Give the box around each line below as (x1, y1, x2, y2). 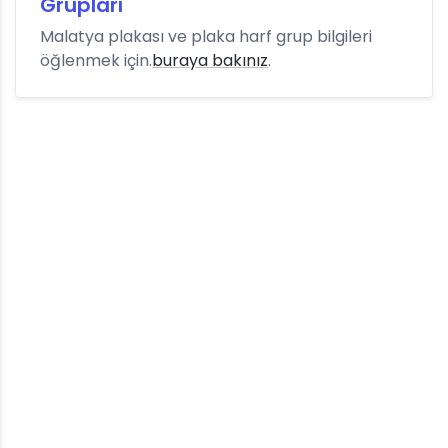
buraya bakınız (152, 49, 268, 72)
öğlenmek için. (40, 49, 152, 72)
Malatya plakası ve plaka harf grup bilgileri (40, 25, 372, 48)
